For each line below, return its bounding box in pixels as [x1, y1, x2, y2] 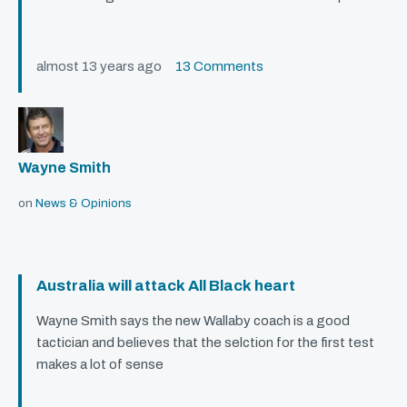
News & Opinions [35, 196, 132, 211]
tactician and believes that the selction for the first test [36, 335, 374, 351]
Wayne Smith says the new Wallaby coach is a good [36, 313, 350, 329]
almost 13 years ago [36, 59, 175, 74]
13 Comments [175, 59, 263, 74]
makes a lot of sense [36, 357, 164, 372]
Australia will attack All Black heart [36, 277, 295, 295]
